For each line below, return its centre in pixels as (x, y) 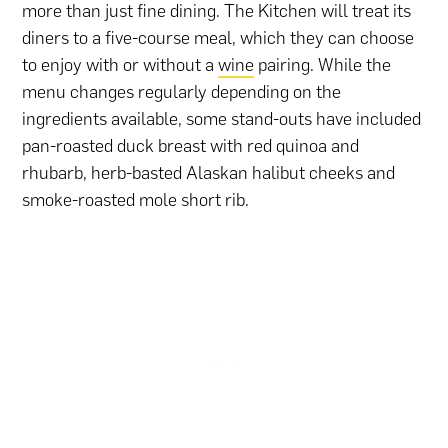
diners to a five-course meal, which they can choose (218, 38)
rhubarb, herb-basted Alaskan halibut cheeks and (209, 173)
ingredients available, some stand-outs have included (222, 119)
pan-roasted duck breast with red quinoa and (191, 146)
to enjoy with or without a (120, 65)
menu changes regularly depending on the (182, 92)
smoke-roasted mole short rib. (136, 200)
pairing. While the (323, 65)
